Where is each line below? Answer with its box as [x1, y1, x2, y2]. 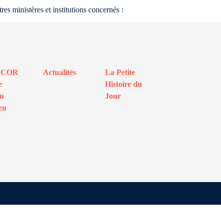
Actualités [43, 68, 76, 76]
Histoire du [105, 80, 142, 88]
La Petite [105, 68, 135, 76]
